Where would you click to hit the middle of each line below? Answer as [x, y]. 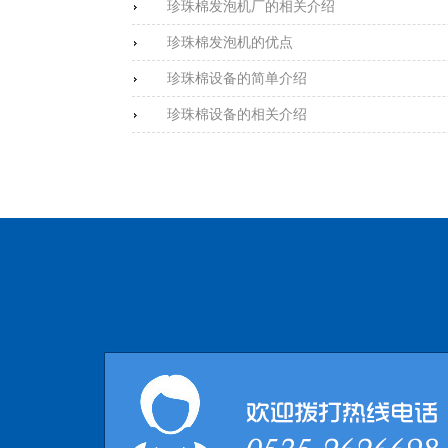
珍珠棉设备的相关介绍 [237, 114]
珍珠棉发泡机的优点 [230, 42]
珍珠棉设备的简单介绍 [237, 78]
